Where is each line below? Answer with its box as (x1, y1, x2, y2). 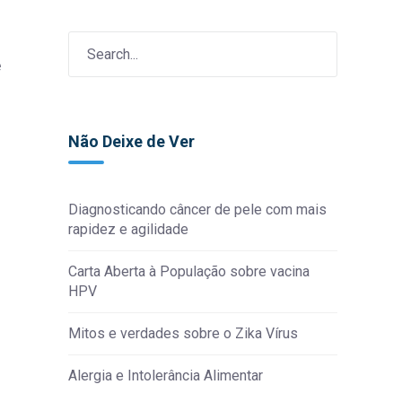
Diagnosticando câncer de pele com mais (68, 201, 327, 218)
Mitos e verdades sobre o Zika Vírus (68, 325, 298, 342)
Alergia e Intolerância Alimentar (68, 367, 263, 384)
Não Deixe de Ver (68, 132, 195, 151)
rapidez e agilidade (68, 221, 188, 238)
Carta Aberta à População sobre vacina (68, 263, 310, 280)
